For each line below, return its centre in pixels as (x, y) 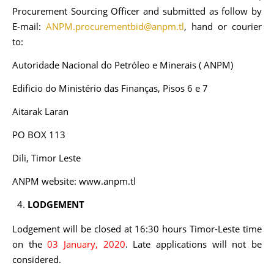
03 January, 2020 (86, 244)
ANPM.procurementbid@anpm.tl (115, 26)
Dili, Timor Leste (46, 158)
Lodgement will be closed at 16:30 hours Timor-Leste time (137, 229)
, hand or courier (223, 26)
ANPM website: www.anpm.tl (74, 181)
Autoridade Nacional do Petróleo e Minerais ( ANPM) (123, 65)
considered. (37, 259)
